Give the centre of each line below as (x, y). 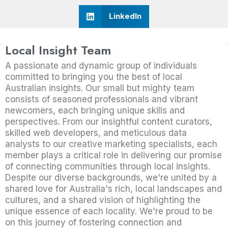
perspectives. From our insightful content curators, (109, 121)
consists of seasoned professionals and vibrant (102, 99)
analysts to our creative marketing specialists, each (111, 144)
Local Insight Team (58, 50)
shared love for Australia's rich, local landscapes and (113, 189)
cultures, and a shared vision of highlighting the (103, 200)
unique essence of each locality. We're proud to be (109, 211)
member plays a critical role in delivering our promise (113, 155)
